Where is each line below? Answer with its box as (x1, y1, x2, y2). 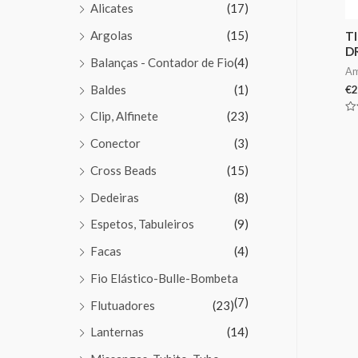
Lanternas (90, 324, 144, 340)
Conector (90, 136, 141, 151)
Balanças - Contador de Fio (90, 54, 234, 70)
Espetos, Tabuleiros (90, 217, 194, 232)
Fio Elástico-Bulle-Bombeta (90, 270, 238, 285)
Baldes (90, 82, 126, 97)
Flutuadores (90, 297, 155, 312)
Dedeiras (90, 189, 139, 205)
